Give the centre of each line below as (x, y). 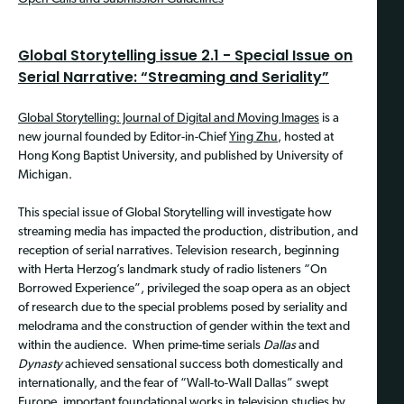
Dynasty (40, 365)
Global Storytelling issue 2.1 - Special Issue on (185, 56)
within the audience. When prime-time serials (141, 346)
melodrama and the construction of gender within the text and (184, 327)
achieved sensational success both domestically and (202, 365)
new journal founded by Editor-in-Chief (124, 138)
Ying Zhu (253, 138)
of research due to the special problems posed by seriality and (183, 308)
